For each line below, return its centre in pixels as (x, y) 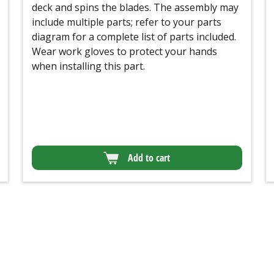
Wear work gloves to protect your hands (124, 52)
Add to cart (149, 158)
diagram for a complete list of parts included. (134, 37)
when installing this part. (88, 66)
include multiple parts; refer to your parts (126, 22)
